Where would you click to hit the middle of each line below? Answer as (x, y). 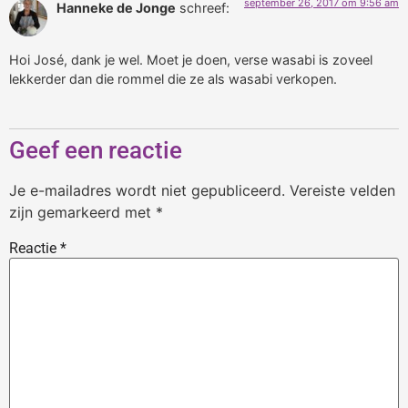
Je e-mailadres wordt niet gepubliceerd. (147, 191)
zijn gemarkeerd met (82, 213)
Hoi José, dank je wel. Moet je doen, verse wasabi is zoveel (191, 59)
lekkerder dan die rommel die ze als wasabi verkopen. (173, 78)
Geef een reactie (96, 151)
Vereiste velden (342, 191)
